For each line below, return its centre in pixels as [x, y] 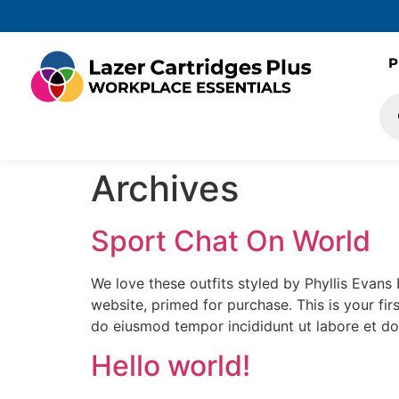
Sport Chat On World [231, 241]
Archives [165, 188]
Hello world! [171, 366]
